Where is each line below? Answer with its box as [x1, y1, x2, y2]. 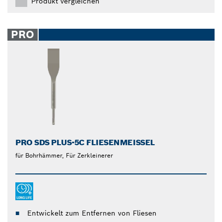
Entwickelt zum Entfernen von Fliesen [27, 208, 157, 218]
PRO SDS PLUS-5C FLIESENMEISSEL [15, 137, 151, 148]
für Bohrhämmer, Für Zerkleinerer [15, 151, 113, 159]
